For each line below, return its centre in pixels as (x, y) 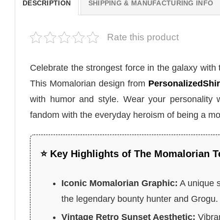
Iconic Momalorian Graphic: (120, 183)
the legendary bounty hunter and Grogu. (140, 199)
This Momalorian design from (89, 84)
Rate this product (143, 37)
